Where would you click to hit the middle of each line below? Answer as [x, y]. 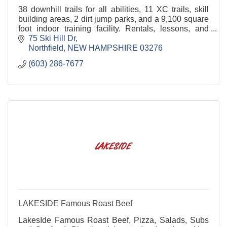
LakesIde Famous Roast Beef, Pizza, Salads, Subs [113, 220]
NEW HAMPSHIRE [103, 48]
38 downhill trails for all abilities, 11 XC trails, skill [113, 9]
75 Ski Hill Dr [52, 39]
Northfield [46, 48]
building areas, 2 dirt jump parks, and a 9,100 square [113, 19]
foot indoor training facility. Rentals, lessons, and [113, 28]
